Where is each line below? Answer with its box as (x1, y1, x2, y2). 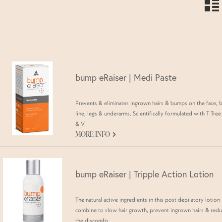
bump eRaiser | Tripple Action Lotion (75, 168, 214, 180)
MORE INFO (75, 129, 111, 139)
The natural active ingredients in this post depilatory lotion (75, 196, 220, 203)
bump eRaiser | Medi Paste (75, 72, 176, 84)
